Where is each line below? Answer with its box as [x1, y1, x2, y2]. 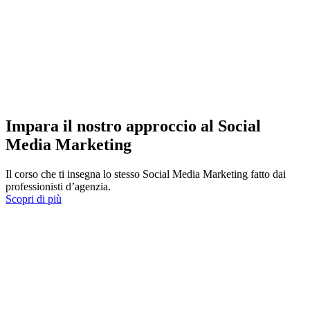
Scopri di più [6, 192, 62, 205]
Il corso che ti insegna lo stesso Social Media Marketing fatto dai [6, 167, 286, 180]
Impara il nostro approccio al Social [6, 116, 261, 135]
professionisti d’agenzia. [6, 180, 111, 192]
